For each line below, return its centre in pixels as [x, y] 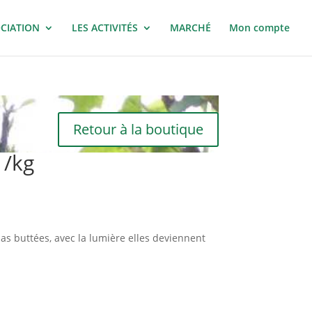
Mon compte [259, 28]
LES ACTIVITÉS [105, 28]
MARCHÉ [190, 28]
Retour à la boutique [138, 129]
